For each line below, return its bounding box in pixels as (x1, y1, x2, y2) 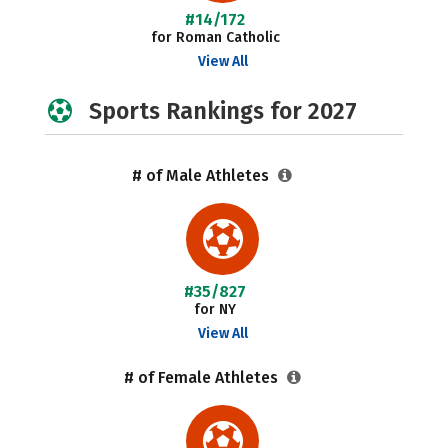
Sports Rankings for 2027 (89, 97, 357, 125)
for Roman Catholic (150, 29, 280, 46)
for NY (194, 301, 237, 318)
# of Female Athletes (123, 368, 282, 387)
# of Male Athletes (132, 166, 274, 185)
